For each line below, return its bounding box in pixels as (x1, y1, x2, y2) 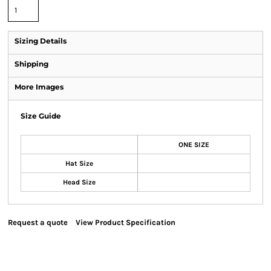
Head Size (63, 178, 96, 186)
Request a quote (8, 218, 68, 227)
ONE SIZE (178, 140, 209, 149)
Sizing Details (15, 36, 67, 45)
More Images (15, 82, 64, 91)
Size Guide (21, 111, 61, 120)
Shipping (15, 59, 48, 68)
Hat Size (65, 159, 93, 168)
